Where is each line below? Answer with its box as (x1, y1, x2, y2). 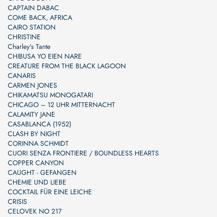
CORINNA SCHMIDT (8, 139, 69, 148)
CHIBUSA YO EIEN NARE (8, 51, 82, 61)
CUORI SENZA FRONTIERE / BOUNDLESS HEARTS (8, 148, 159, 158)
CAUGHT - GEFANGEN (8, 168, 77, 177)
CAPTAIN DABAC (8, 3, 59, 13)
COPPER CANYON (8, 158, 64, 168)
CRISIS (8, 197, 27, 206)
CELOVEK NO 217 (8, 206, 62, 216)
